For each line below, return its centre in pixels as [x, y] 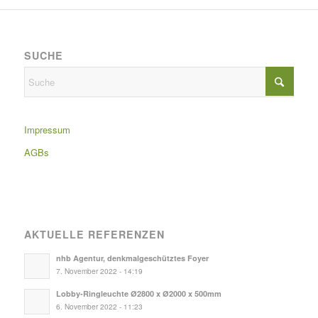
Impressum [47, 130]
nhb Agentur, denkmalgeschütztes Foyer [132, 258]
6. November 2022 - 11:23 [99, 307]
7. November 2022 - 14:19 [99, 271]
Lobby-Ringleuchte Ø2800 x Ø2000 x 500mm [138, 294]
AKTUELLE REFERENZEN [94, 235]
